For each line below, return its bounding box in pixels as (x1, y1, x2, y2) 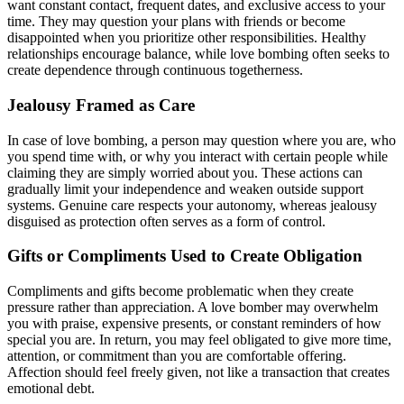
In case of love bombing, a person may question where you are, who (7, 132, 396, 148)
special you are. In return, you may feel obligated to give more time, (7, 332, 391, 348)
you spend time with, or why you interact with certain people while (7, 148, 388, 164)
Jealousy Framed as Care (7, 95, 195, 115)
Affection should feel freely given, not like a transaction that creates (7, 364, 390, 381)
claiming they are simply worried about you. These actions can (7, 164, 363, 180)
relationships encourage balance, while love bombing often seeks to (7, 46, 390, 62)
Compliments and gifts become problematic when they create (7, 283, 353, 299)
